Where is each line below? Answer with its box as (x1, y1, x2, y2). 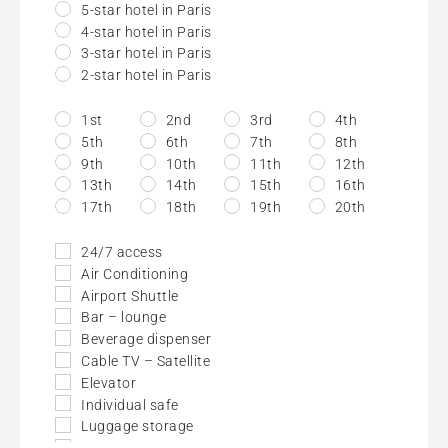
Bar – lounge (81, 309, 166, 326)
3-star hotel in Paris (81, 45, 212, 62)
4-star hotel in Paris (81, 23, 212, 40)
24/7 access (81, 244, 163, 261)
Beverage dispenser (81, 331, 211, 348)
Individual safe (81, 396, 179, 413)
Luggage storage (81, 418, 194, 435)
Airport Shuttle (81, 287, 179, 304)
